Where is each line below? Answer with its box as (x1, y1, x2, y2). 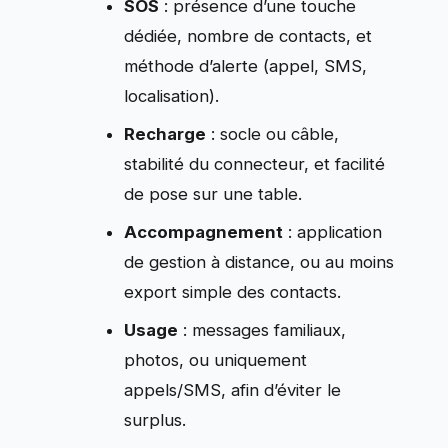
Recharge (124, 124, 207, 144)
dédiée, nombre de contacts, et (124, 26, 373, 46)
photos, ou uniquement (124, 350, 308, 370)
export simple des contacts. (124, 282, 342, 302)
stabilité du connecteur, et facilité (124, 154, 386, 174)
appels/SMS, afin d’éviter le (124, 380, 342, 400)
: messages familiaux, (178, 320, 347, 340)
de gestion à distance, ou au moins (124, 252, 395, 272)
